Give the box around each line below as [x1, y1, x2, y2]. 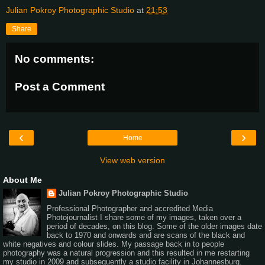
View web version [100, 155, 165, 165]
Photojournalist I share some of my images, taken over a [46, 213, 241, 222]
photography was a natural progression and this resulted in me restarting [3, 248, 250, 258]
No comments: [15, 52, 94, 65]
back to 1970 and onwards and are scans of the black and [46, 231, 245, 240]
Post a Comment [15, 80, 105, 93]
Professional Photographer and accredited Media [46, 204, 213, 214]
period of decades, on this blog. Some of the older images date [46, 222, 262, 231]
